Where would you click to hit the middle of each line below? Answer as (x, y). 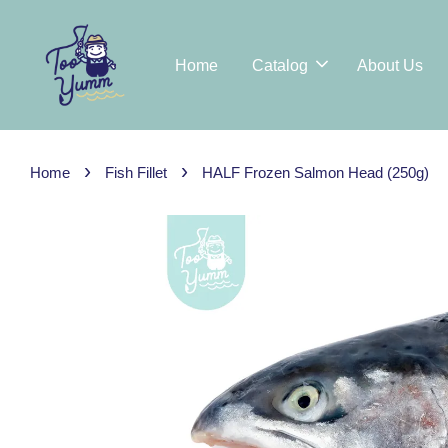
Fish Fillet (136, 172)
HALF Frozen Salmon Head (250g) (315, 172)
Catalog (280, 65)
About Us (390, 65)
